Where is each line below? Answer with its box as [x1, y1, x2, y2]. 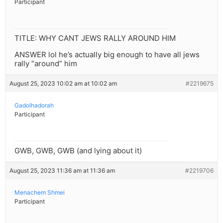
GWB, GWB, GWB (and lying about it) [14, 146, 142, 156]
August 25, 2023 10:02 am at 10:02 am [9, 80, 117, 88]
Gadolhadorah [14, 102, 54, 110]
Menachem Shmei [14, 189, 65, 197]
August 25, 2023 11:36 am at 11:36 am [9, 167, 115, 175]
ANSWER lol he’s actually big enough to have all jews [14, 50, 200, 60]
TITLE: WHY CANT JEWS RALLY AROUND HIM [14, 33, 176, 43]
